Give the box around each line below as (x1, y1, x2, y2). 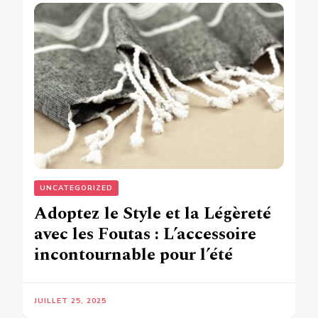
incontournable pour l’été (34, 242, 233, 268)
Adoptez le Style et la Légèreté (34, 201, 271, 227)
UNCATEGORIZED (40, 183, 113, 194)
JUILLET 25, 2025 (34, 296, 106, 307)
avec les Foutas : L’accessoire (34, 221, 256, 248)
